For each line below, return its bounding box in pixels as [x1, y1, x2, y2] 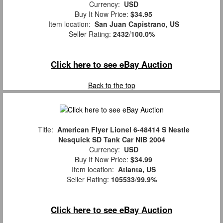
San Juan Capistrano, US [94, 19, 179, 29]
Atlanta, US [117, 164, 156, 174]
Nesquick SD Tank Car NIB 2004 [58, 134, 165, 144]
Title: [33, 124, 57, 134]
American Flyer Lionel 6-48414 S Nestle [57, 124, 190, 134]
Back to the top [88, 80, 135, 91]
